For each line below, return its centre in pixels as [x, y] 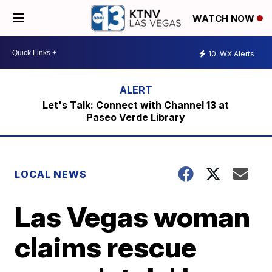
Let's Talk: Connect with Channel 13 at [136, 105]
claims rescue [106, 247]
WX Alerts [236, 53]
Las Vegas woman [133, 217]
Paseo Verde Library [136, 117]
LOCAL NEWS [51, 174]
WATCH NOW [225, 19]
